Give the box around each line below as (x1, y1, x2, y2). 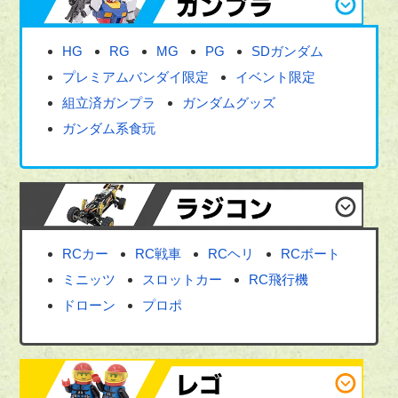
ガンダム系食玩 (62, 121, 156, 137)
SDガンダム (251, 44, 324, 60)
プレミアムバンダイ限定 (62, 69, 210, 85)
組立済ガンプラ (62, 95, 156, 111)
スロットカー (142, 271, 223, 287)
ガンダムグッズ (182, 95, 276, 111)
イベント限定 (235, 69, 316, 85)
